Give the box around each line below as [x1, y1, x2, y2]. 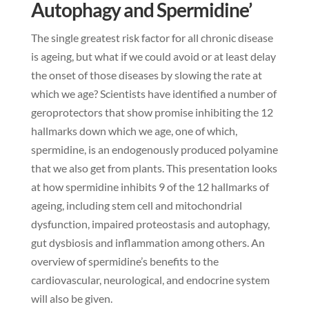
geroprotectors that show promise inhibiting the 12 [30, 106, 273, 119]
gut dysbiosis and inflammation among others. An [30, 236, 265, 250]
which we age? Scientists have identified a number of [30, 87, 277, 101]
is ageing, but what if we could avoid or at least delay [30, 50, 276, 63]
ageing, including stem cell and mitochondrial [30, 199, 242, 212]
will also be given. [30, 292, 112, 306]
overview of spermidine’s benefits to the [30, 255, 219, 268]
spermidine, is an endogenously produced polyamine [30, 143, 278, 157]
